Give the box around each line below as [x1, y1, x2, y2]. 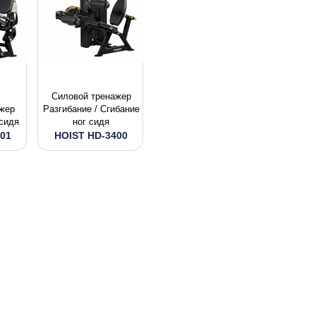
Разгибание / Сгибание [42, 104, 140, 114]
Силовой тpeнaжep [51, 91, 131, 102]
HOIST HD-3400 [54, 130, 128, 141]
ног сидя [73, 116, 109, 127]
